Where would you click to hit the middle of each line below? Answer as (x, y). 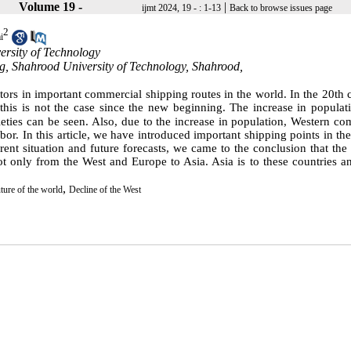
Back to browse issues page (281, 8)
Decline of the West (105, 189)
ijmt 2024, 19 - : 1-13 (181, 8)
